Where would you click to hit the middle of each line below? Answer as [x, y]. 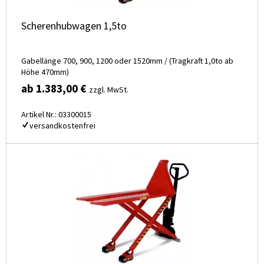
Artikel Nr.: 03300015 [56, 115]
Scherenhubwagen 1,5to [74, 26]
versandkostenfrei [62, 126]
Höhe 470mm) [45, 72]
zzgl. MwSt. [109, 90]
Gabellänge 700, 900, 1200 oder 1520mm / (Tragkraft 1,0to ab [127, 61]
